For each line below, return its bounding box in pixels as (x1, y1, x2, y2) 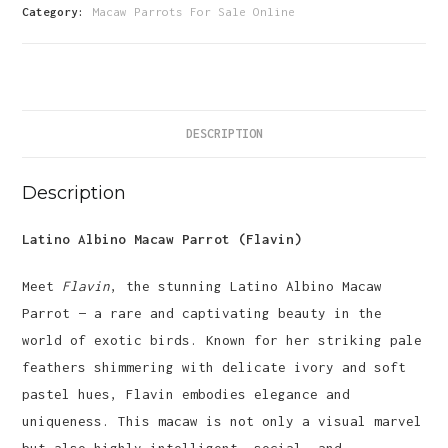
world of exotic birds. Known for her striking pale (22, 331, 423, 348)
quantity (21, 44, 78, 60)
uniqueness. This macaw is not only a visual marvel (22, 412, 423, 429)
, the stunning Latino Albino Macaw (110, 277, 383, 294)
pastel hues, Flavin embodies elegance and (22, 385, 351, 402)
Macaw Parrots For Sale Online (92, 5, 296, 19)
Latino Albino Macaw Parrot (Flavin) (22, 230, 303, 247)
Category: (22, 5, 93, 19)
